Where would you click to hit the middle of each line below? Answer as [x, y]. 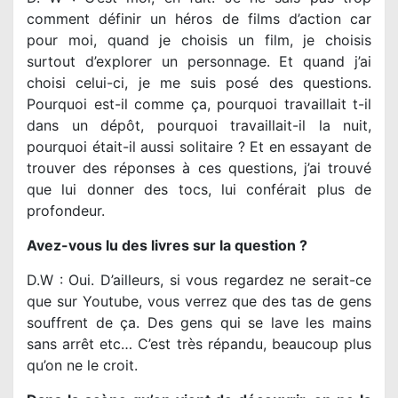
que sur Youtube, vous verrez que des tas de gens [199, 301]
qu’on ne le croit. [82, 365]
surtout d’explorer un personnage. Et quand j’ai [199, 61]
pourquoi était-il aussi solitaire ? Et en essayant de [199, 146]
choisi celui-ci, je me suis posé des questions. [199, 82]
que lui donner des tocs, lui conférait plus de [199, 189]
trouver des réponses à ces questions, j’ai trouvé [199, 167]
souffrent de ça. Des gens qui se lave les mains [199, 322]
